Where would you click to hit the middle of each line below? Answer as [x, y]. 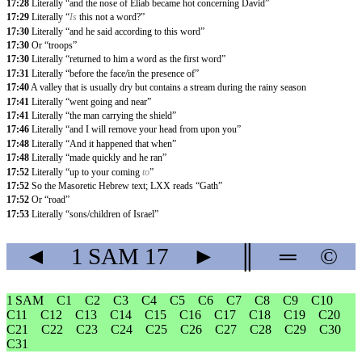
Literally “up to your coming [87, 172]
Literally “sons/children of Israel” [95, 214]
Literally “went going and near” [91, 101]
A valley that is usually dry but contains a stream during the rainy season [168, 88]
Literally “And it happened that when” [104, 143]
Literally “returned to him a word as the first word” [128, 59]
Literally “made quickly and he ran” [99, 158]
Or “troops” [54, 45]
